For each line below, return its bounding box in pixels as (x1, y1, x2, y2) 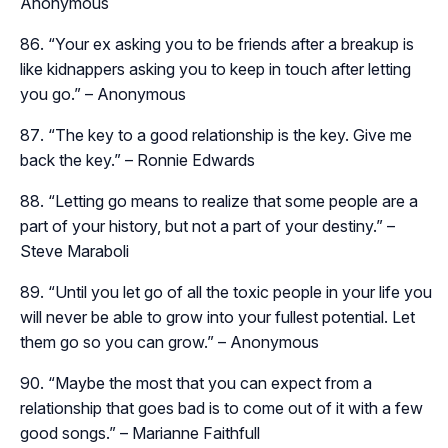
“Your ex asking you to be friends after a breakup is (48, 34, 414, 55)
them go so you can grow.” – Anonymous (20, 332, 319, 353)
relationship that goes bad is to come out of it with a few (20, 398, 423, 419)
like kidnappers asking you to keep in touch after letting (20, 59, 411, 80)
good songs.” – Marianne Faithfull (20, 423, 260, 444)
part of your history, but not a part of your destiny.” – (20, 216, 395, 237)
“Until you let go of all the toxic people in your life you (48, 282, 432, 303)
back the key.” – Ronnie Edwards (20, 150, 255, 171)
